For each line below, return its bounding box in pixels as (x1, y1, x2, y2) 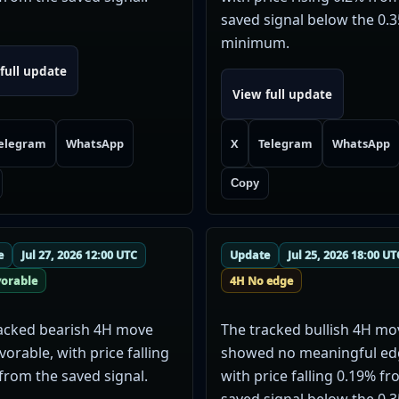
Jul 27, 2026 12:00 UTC (20, 247, 137, 263)
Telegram (257, 135, 313, 152)
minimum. (221, 32, 290, 53)
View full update (232, 85, 333, 102)
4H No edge (229, 273, 293, 289)
